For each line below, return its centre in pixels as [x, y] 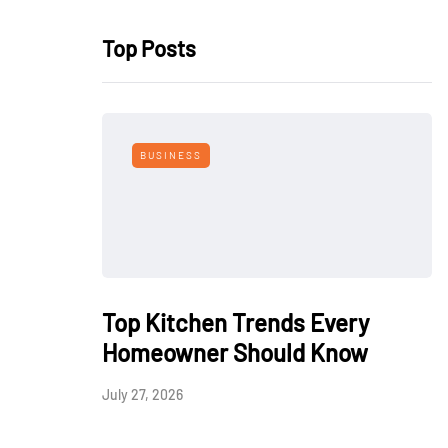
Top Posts [149, 48]
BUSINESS [171, 155]
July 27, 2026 [142, 394]
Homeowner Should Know [235, 352]
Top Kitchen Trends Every [235, 322]
